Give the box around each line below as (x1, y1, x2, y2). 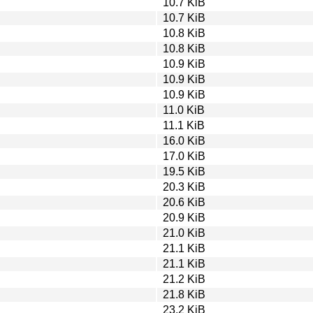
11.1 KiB (163, 119, 205, 131)
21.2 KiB (163, 272, 205, 285)
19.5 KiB (163, 165, 205, 177)
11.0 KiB (163, 103, 205, 116)
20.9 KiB (163, 211, 205, 224)
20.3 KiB (163, 180, 205, 193)
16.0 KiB (163, 134, 205, 147)
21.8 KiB (163, 288, 205, 300)
